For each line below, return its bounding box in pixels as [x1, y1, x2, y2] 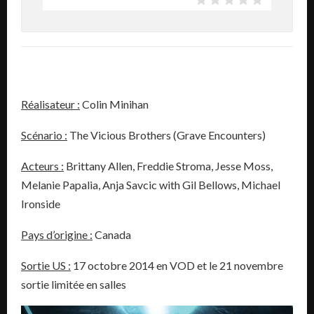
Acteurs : [21, 159, 64, 173]
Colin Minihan [80, 97, 149, 111]
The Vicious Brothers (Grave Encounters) [67, 128, 266, 142]
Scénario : [21, 128, 67, 142]
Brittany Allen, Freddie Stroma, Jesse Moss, [64, 159, 273, 173]
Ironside [21, 197, 60, 211]
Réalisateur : [21, 97, 80, 111]
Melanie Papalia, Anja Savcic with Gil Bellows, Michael [21, 178, 280, 192]
